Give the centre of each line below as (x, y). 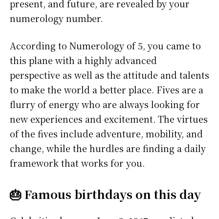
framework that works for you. (77, 163)
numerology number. (56, 18)
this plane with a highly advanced (83, 60)
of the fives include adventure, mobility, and (106, 134)
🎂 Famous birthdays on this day (105, 194)
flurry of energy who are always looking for (105, 104)
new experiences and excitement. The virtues (109, 119)
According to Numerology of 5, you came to (105, 46)
